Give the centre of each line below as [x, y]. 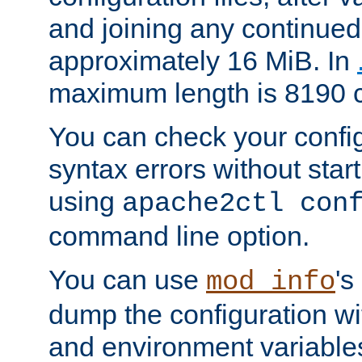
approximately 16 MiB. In [203, 61]
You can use [127, 280]
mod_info [271, 282]
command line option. [179, 236]
